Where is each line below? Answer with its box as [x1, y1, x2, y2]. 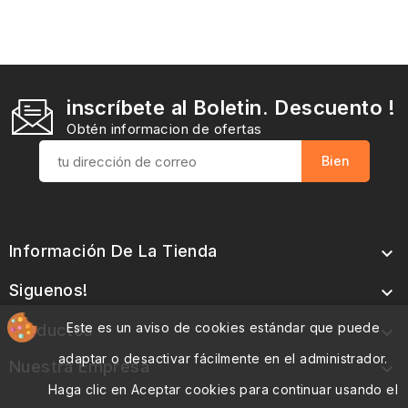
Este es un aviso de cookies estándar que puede [66, 320, 381, 335]
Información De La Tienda [9, 241, 218, 260]
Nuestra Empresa [9, 357, 149, 376]
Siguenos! [9, 280, 88, 300]
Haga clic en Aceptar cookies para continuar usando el [47, 382, 399, 397]
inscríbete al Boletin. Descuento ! [66, 96, 396, 119]
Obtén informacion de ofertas [66, 120, 262, 138]
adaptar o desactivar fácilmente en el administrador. [58, 351, 388, 366]
